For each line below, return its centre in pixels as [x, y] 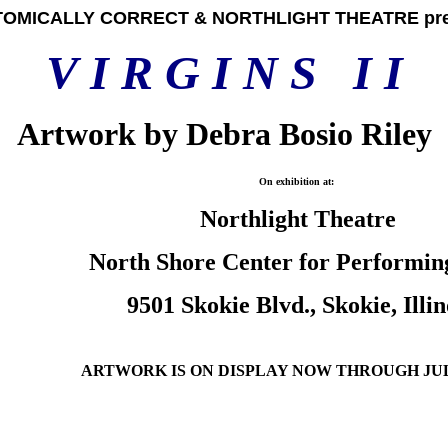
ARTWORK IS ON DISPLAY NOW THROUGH [252, 370]
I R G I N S [197, 72]
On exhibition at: [298, 181]
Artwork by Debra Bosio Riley [224, 134]
